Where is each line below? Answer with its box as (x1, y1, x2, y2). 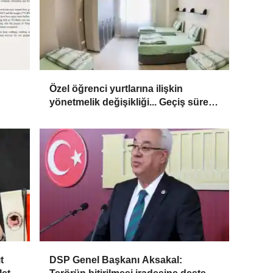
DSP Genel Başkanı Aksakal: (49, 254, 183, 265)
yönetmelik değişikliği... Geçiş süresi (49, 97, 217, 108)
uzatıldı (49, 110, 83, 121)
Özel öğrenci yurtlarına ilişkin (49, 83, 183, 94)
